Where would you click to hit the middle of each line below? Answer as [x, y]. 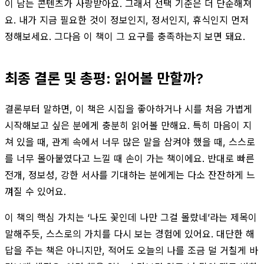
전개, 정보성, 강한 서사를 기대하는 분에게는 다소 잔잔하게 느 [130, 175]
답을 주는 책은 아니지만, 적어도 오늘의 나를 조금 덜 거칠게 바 [131, 250]
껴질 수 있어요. [35, 191]
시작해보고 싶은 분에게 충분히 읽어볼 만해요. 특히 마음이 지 [128, 125]
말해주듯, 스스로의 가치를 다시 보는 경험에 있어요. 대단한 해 [130, 234]
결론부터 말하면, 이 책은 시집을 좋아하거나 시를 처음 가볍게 [128, 109]
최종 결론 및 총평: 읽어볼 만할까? [104, 78]
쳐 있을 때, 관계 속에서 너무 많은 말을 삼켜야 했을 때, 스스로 [130, 142]
